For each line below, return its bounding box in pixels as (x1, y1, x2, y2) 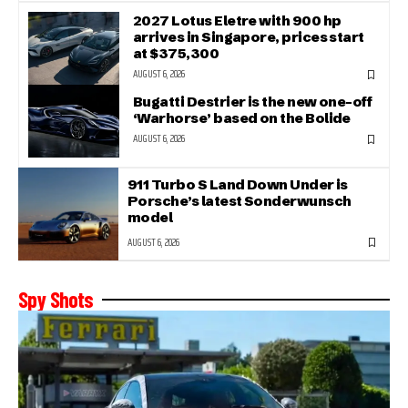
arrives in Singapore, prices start (133, 28, 364, 46)
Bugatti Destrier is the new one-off (133, 93, 372, 111)
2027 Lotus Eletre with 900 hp (133, 12, 342, 30)
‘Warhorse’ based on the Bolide (133, 109, 351, 127)
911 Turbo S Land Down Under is (127, 175, 348, 193)
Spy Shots (18, 285, 94, 312)
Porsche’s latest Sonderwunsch (127, 191, 352, 209)
